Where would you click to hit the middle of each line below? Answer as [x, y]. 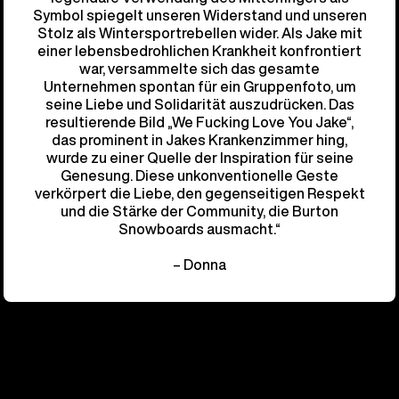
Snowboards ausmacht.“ [199, 229]
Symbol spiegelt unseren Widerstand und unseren [199, 16]
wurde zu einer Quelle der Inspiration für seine [199, 158]
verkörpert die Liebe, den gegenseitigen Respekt [199, 194]
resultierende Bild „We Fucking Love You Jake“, [199, 122]
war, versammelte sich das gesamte [199, 69]
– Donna [199, 265]
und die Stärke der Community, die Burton [199, 212]
